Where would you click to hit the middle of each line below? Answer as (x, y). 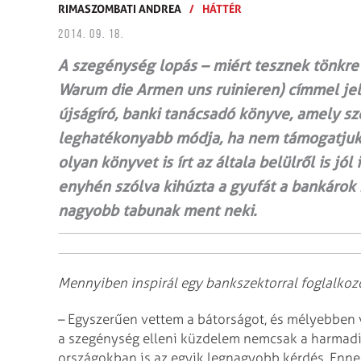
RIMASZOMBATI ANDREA (120, 8)
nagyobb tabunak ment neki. (158, 211)
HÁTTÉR (222, 8)
